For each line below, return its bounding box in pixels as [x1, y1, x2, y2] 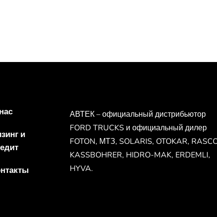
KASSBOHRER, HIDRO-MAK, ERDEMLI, [70, 149, 211, 160]
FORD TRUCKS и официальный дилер [70, 122, 207, 133]
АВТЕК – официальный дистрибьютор [70, 108, 206, 120]
